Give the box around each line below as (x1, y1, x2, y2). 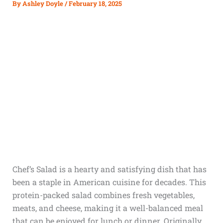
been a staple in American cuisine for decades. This (12, 177, 206, 187)
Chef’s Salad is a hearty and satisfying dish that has (12, 164, 207, 174)
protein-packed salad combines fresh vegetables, (12, 190, 195, 200)
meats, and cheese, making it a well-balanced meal (12, 203, 203, 213)
